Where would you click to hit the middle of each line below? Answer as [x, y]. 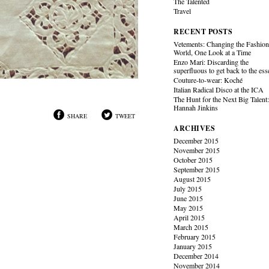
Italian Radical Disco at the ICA [219, 89]
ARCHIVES [195, 128]
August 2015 [192, 179]
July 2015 [188, 189]
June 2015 [189, 198]
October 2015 [193, 160]
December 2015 [196, 141]
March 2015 [191, 227]
